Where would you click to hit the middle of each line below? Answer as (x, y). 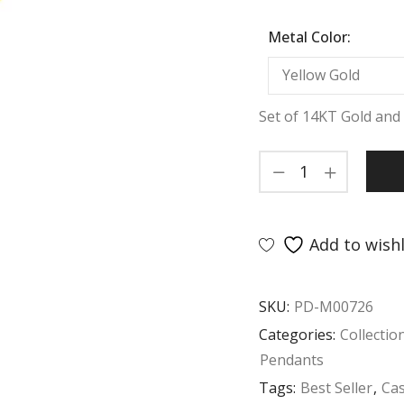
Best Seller (336, 387)
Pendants (292, 359)
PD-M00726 (334, 306)
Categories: (299, 334)
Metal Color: (309, 37)
